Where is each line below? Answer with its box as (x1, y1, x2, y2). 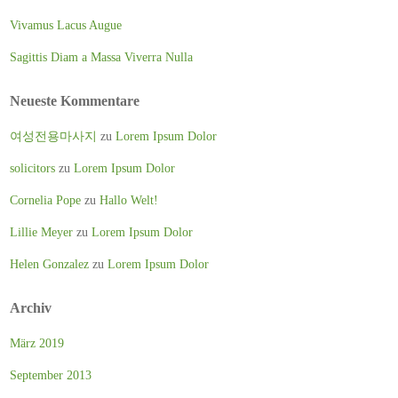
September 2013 (10, 368, 92, 382)
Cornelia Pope (10, 193, 81, 207)
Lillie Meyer (10, 225, 73, 239)
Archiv (10, 300, 52, 315)
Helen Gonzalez (10, 257, 89, 271)
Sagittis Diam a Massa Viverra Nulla (10, 50, 193, 64)
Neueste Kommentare (10, 93, 139, 108)
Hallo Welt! (99, 193, 158, 207)
